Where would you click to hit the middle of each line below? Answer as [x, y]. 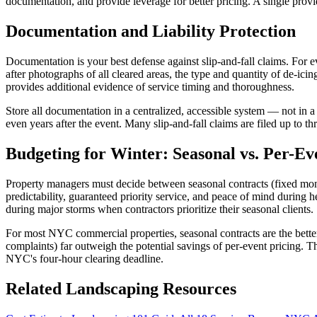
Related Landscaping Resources [121, 288]
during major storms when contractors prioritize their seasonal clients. [160, 209]
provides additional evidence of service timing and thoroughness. [150, 87]
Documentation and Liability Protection [151, 31]
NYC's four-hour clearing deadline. [85, 258]
